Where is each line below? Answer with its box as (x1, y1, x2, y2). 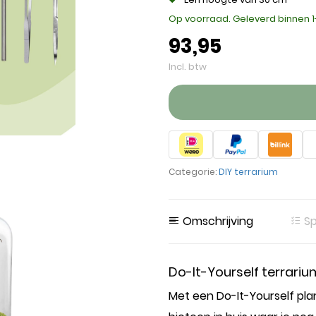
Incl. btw (169, 60, 207, 73)
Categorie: (169, 166, 219, 178)
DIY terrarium (219, 166, 278, 178)
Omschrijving (180, 213, 253, 229)
